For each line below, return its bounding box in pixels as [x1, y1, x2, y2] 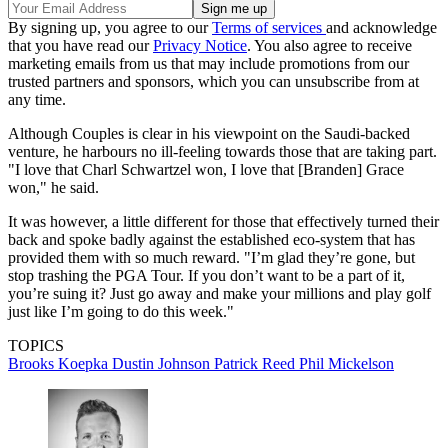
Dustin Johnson [112, 355, 214, 373]
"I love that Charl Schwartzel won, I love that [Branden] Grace [8, 161, 404, 179]
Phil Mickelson [299, 355, 394, 373]
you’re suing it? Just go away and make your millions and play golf [8, 285, 431, 303]
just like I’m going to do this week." [8, 303, 234, 321]
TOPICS [8, 337, 64, 355]
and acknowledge [326, 19, 437, 37]
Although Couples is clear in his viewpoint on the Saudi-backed [8, 125, 410, 143]
